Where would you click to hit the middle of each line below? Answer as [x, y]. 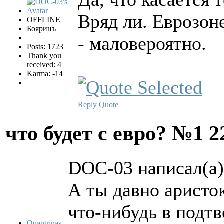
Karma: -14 [45, 74]
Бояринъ [41, 29]
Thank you [44, 56]
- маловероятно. [142, 44]
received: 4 [44, 65]
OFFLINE [44, 20]
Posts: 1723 [45, 47]
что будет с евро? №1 [107, 133]
